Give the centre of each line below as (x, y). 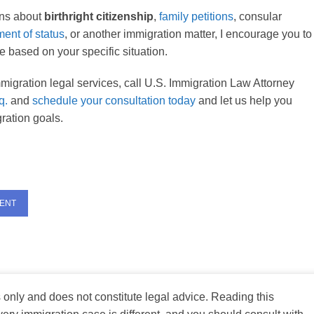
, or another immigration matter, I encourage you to (188, 34)
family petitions (196, 16)
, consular (257, 16)
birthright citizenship (98, 16)
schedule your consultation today (114, 100)
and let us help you (244, 100)
